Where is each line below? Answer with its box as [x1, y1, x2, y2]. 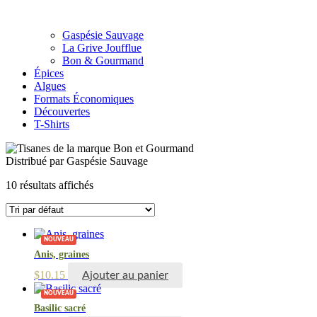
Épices [34, 67, 64, 80]
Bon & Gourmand [62, 54, 144, 67]
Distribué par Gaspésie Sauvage [6, 155, 148, 168]
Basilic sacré [34, 303, 86, 314]
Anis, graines [34, 248, 89, 260]
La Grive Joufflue [62, 42, 142, 54]
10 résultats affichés [6, 179, 93, 192]
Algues [34, 80, 66, 93]
